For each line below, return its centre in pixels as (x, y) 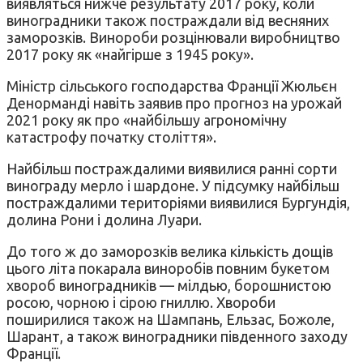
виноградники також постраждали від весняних (168, 20)
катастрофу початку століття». (111, 137)
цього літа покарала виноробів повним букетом (168, 268)
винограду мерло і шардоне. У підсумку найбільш (173, 185)
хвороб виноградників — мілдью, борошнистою (169, 285)
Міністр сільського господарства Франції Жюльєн (172, 85)
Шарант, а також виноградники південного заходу (177, 336)
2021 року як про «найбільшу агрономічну (147, 120)
